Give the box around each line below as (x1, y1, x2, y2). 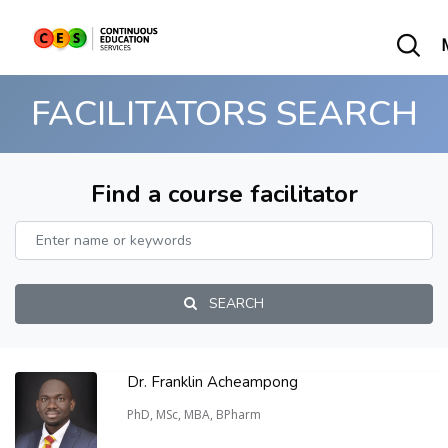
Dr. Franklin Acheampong (127, 372, 298, 392)
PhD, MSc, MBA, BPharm (127, 406, 264, 423)
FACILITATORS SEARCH (30, 90, 418, 137)
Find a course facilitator (90, 178, 358, 210)
